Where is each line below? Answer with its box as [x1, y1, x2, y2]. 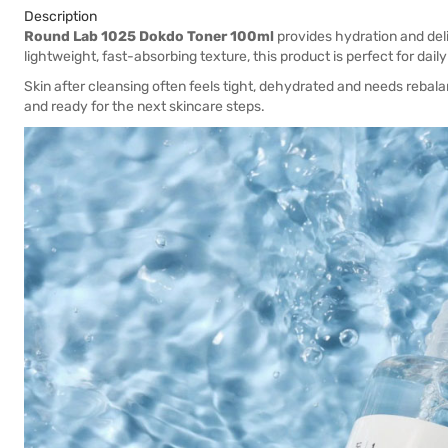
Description [24, 8, 97, 25]
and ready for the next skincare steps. [24, 98, 265, 115]
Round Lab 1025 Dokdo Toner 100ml [24, 28, 274, 45]
